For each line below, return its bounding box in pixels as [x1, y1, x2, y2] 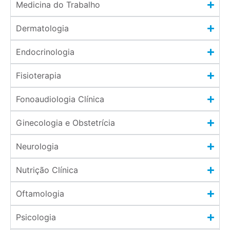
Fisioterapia [16, 70, 61, 81]
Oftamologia [16, 188, 64, 199]
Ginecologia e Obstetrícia [16, 118, 115, 128]
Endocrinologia [16, 47, 74, 57]
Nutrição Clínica [16, 165, 78, 176]
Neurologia [16, 141, 59, 152]
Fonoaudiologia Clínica [16, 94, 104, 105]
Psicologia [16, 212, 56, 223]
